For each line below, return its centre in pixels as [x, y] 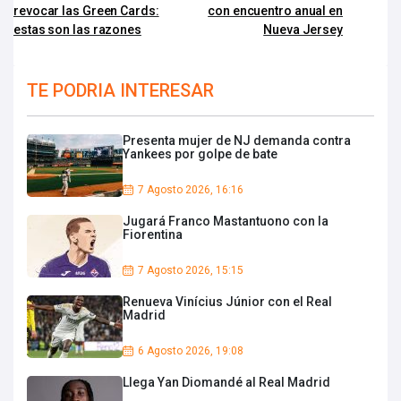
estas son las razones [77, 29]
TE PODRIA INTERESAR [120, 90]
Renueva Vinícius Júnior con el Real [227, 301]
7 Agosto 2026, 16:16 [191, 189]
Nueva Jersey [303, 29]
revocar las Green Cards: [86, 10]
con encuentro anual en [275, 10]
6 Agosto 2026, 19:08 [191, 350]
